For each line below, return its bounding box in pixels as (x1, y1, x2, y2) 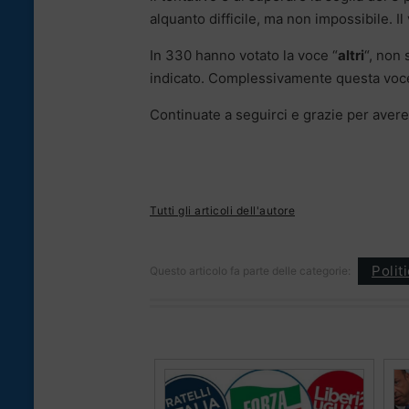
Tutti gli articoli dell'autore (150, 203, 295, 217)
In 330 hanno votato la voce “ (150, 46, 338, 64)
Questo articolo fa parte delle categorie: (150, 263, 351, 278)
